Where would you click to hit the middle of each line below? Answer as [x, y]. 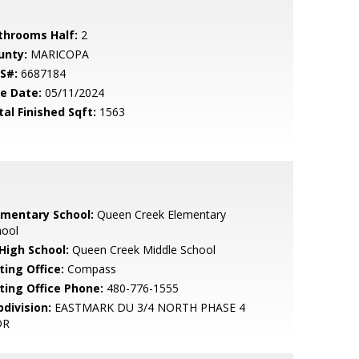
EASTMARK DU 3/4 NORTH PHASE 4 [148, 307]
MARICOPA [58, 54]
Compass [90, 269]
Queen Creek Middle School [142, 250]
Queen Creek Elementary [159, 214]
